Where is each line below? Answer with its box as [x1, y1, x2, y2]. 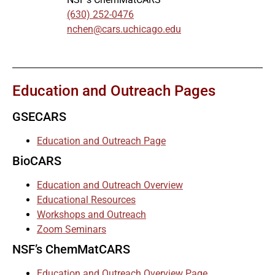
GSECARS [12, 109, 66, 124]
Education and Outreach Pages [12, 82, 215, 99]
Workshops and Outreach [37, 208, 146, 220]
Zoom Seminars [37, 223, 106, 235]
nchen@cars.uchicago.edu [67, 23, 181, 36]
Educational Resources [37, 193, 136, 206]
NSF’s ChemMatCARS [12, 241, 130, 257]
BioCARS [12, 153, 61, 168]
